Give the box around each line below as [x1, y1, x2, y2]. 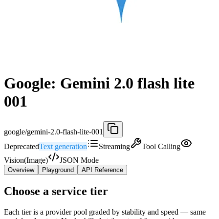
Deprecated [4, 142, 39, 151]
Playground [42, 166, 74, 174]
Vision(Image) [4, 155, 48, 164]
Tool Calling [142, 142, 180, 151]
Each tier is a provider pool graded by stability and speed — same [4, 207, 206, 216]
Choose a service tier [4, 184, 108, 197]
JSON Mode [60, 155, 99, 164]
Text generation [39, 142, 87, 151]
